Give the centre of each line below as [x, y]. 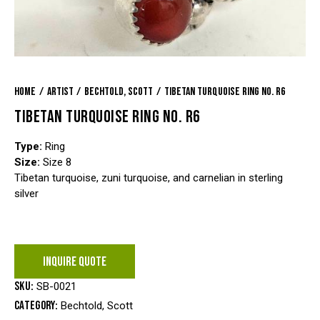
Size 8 [56, 162]
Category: [37, 305]
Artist [60, 91]
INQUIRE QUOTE [75, 261]
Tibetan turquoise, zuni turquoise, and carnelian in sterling [149, 177]
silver [26, 193]
